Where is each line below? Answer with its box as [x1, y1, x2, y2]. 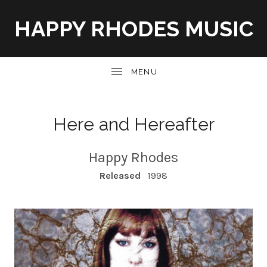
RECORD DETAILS [11, 169, 128, 184]
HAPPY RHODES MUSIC [14, 16, 253, 41]
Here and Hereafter [52, 114, 215, 135]
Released [100, 170, 141, 181]
